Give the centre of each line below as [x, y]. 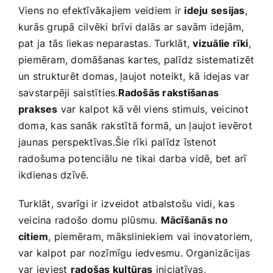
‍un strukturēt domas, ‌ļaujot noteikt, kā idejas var [134, 76]
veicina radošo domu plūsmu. [90, 220]
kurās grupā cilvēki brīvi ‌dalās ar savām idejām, [131, 27]
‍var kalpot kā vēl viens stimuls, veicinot [153, 109]
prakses [38, 109]
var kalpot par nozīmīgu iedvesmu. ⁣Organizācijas [134, 253]
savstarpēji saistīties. [68, 92]
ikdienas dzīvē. [54, 175]
